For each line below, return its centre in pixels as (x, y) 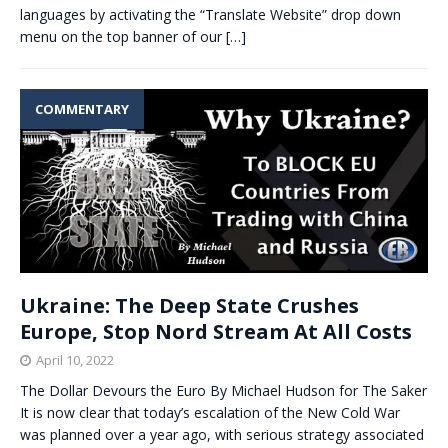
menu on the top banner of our (123, 36)
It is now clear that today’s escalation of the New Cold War (210, 413)
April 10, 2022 (75, 360)
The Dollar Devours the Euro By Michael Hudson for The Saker (223, 391)
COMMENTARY (82, 109)
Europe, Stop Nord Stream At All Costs (216, 332)
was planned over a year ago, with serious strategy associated (222, 435)
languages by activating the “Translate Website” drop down (210, 14)
